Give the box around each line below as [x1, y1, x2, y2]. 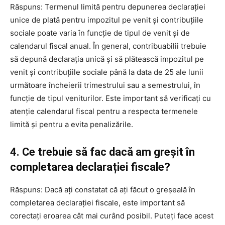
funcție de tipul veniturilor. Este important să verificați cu [10, 93, 211, 103]
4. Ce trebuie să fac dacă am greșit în [10, 145, 195, 158]
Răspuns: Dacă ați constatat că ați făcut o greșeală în [10, 184, 195, 194]
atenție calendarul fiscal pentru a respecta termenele [10, 106, 198, 116]
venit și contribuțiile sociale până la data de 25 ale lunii [10, 67, 203, 77]
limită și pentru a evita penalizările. [10, 119, 133, 129]
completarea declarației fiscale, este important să [10, 197, 185, 207]
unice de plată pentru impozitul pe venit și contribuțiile [10, 15, 203, 25]
